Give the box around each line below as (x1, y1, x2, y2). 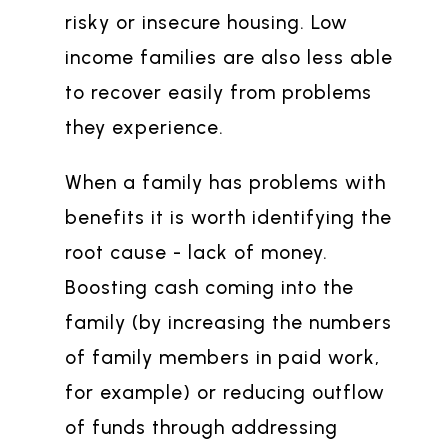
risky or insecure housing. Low (65, 11, 348, 35)
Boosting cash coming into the (65, 275, 354, 299)
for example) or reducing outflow (65, 380, 385, 404)
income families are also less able (65, 46, 393, 70)
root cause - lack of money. (65, 240, 328, 264)
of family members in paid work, (65, 345, 380, 369)
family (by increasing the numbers (65, 310, 392, 334)
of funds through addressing (65, 415, 338, 439)
